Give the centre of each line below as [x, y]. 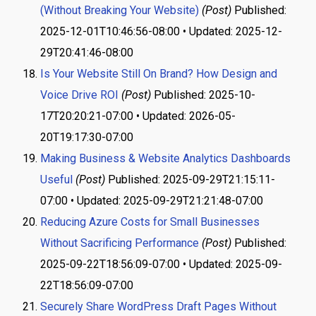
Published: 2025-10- [204, 95]
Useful [56, 180]
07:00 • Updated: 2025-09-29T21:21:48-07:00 [151, 201]
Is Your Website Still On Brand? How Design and [158, 74]
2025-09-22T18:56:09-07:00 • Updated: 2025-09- [161, 264]
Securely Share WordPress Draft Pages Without [158, 306]
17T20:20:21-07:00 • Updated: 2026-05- [138, 116]
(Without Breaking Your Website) [119, 10]
